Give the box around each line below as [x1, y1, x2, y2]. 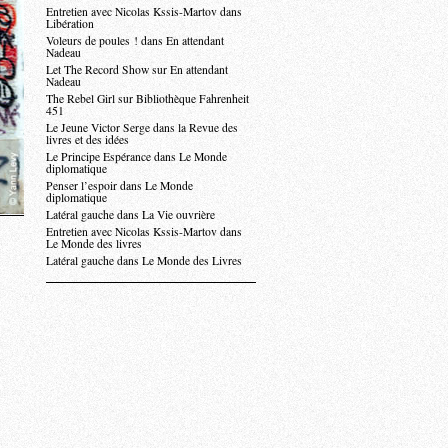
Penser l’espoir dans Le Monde [46, 178, 193, 193]
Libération [46, 16, 94, 31]
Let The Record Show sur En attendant [46, 62, 228, 77]
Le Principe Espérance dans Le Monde [46, 149, 227, 164]
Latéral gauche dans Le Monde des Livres [46, 253, 242, 268]
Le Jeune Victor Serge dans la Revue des [46, 120, 238, 135]
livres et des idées [46, 132, 129, 147]
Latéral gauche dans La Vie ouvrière [46, 207, 215, 222]
